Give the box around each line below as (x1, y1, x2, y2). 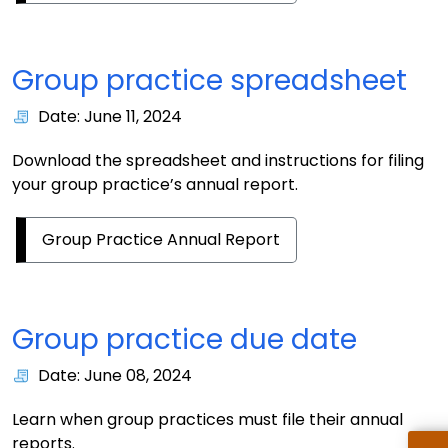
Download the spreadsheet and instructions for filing (12, 149, 424, 173)
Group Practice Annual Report (42, 228, 280, 252)
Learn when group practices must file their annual (12, 408, 403, 432)
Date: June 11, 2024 (38, 105, 182, 129)
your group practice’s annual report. (12, 173, 298, 197)
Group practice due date (12, 320, 357, 360)
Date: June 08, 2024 (38, 364, 192, 388)
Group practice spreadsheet (12, 61, 407, 101)
